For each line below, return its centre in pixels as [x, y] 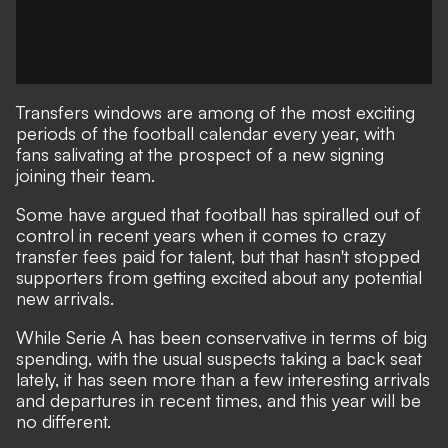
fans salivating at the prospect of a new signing [200, 154]
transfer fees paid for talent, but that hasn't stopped [218, 256]
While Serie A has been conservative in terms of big [221, 337]
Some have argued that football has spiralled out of [218, 214]
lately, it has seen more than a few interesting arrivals [223, 379]
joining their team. [85, 175]
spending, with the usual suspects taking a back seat [219, 358]
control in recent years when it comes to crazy [201, 235]
